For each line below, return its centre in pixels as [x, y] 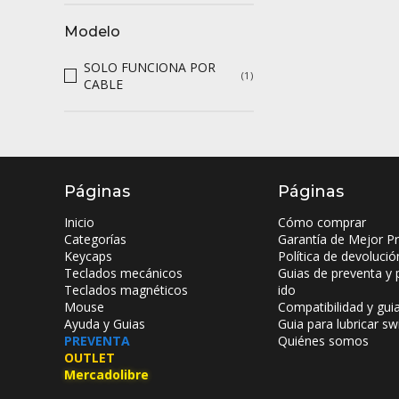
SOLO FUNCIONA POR [150, 67]
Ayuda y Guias [105, 323]
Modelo [92, 31]
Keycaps [88, 256]
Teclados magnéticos [126, 289]
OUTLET [90, 357]
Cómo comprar [322, 222]
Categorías [95, 239]
